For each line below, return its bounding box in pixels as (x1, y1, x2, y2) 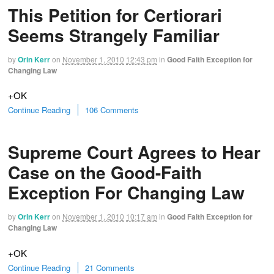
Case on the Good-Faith (8, 160, 202, 185)
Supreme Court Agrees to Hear (8, 139, 261, 165)
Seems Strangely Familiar (8, 22, 220, 48)
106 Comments (85, 103, 139, 116)
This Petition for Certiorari (8, 2, 222, 28)
